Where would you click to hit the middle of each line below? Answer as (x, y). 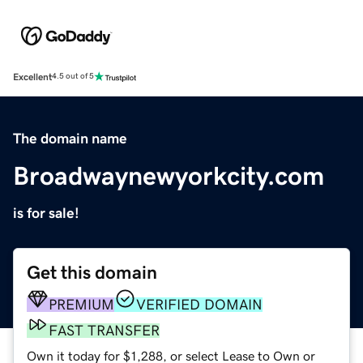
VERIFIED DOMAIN (199, 304)
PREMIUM (81, 304)
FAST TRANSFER (104, 330)
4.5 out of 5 (73, 77)
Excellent (32, 77)
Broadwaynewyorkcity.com (169, 175)
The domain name (70, 138)
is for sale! (46, 213)
